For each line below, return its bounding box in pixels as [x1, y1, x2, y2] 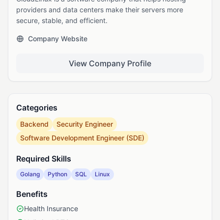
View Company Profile [69, 58, 151, 68]
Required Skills [16, 154, 71, 164]
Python [48, 170, 67, 178]
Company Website [28, 34, 87, 43]
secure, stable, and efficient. [16, 16, 108, 25]
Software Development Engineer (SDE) [20, 134, 144, 142]
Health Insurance [24, 204, 78, 213]
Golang [20, 170, 40, 178]
